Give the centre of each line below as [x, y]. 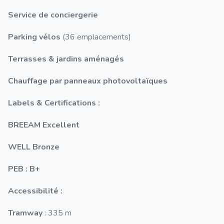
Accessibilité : [38, 191]
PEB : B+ [24, 169]
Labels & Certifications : [56, 103]
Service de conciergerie [53, 15]
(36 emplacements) [96, 37]
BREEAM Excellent [44, 125]
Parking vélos [34, 37]
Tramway [25, 213]
